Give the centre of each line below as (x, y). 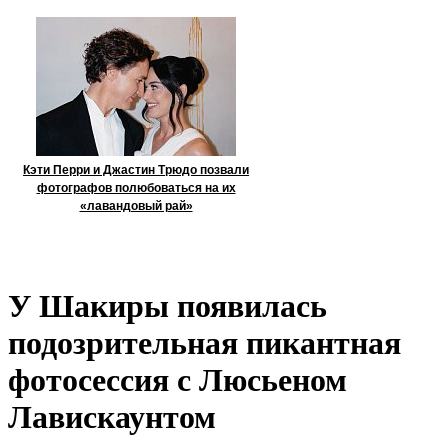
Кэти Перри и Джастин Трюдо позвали (136, 170)
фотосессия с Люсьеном (177, 380)
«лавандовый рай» (136, 206)
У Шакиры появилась (167, 306)
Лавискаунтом (112, 417)
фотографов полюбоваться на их (136, 188)
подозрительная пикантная (204, 343)
